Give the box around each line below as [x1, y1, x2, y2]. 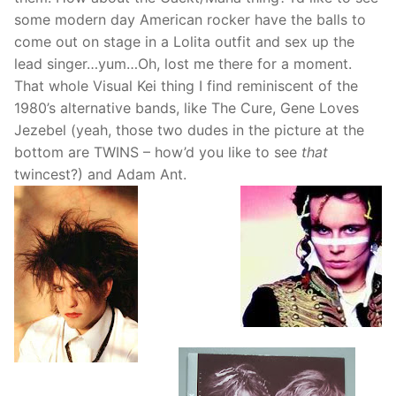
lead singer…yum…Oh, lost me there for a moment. [14, 55, 352, 73]
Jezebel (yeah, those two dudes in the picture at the [14, 121, 364, 140]
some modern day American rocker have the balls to [14, 11, 366, 29]
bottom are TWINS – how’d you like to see [14, 143, 301, 162]
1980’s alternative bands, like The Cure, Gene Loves [14, 99, 359, 118]
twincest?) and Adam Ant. [14, 165, 187, 184]
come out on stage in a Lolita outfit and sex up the [14, 33, 354, 51]
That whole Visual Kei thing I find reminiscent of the [14, 77, 358, 95]
